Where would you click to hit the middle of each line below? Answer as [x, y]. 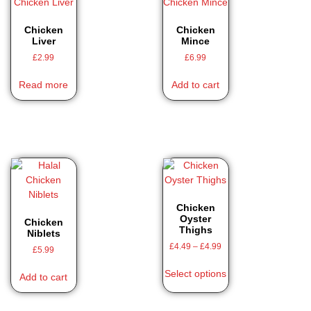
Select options [196, 274]
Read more [44, 85]
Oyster [196, 219]
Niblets [43, 234]
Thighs [195, 230]
